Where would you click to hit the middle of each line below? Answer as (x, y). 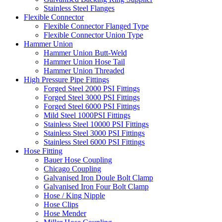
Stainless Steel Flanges (79, 8)
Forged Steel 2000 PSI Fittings (92, 89)
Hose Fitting (43, 151)
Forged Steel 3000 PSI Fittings (92, 98)
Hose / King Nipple (74, 196)
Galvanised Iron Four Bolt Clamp (96, 187)
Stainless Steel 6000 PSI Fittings (94, 142)
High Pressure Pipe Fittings (66, 80)
